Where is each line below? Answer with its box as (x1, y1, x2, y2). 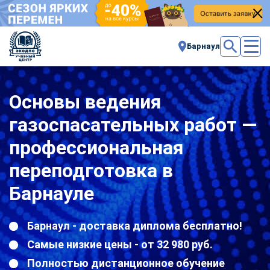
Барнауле (9, 181, 94, 205)
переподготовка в (9, 159, 173, 182)
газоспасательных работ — (9, 113, 257, 136)
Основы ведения (9, 90, 162, 113)
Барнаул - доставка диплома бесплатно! (27, 219, 242, 232)
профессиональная (9, 136, 184, 159)
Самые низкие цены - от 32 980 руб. (27, 237, 213, 251)
